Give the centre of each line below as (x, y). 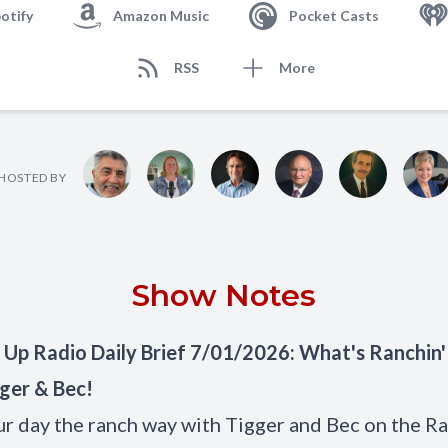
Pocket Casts (334, 15)
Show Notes (224, 295)
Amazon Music (161, 15)
